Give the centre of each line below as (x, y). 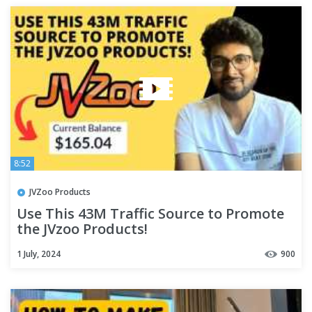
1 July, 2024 (39, 253)
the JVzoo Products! (82, 228)
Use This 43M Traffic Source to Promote (150, 213)
